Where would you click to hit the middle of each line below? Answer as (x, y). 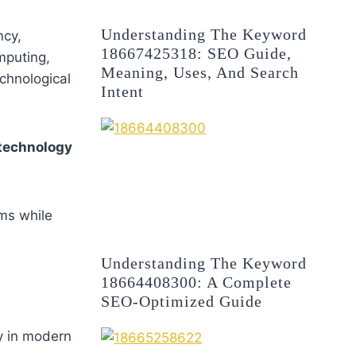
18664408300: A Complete (197, 282)
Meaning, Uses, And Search (200, 72)
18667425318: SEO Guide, (197, 53)
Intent (123, 91)
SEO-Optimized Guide (182, 302)
